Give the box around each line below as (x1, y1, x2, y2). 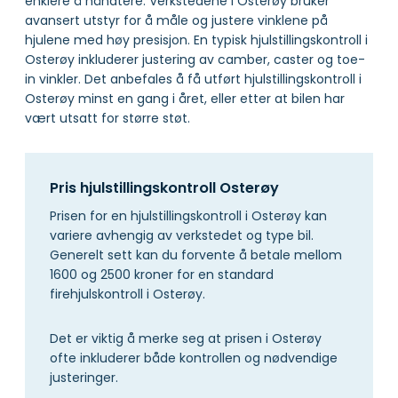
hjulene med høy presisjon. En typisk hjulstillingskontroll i (25, 31, 368, 50)
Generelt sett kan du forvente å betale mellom (50, 246, 342, 265)
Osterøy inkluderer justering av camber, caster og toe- (25, 51, 365, 69)
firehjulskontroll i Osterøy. (50, 285, 205, 304)
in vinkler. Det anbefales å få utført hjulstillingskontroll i (25, 70, 362, 89)
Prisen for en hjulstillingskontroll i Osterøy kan (50, 207, 327, 226)
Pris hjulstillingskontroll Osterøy (50, 178, 283, 199)
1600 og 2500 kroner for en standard (50, 266, 274, 284)
